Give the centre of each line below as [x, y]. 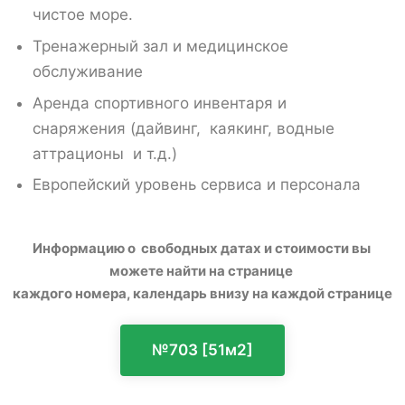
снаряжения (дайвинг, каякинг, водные [183, 128]
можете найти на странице [202, 271]
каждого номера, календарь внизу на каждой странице [202, 294]
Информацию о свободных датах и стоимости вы [202, 249]
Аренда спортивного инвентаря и [159, 103]
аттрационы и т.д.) [104, 153]
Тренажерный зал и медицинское [160, 46]
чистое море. [82, 15]
